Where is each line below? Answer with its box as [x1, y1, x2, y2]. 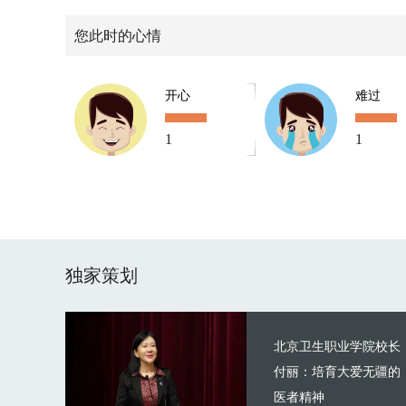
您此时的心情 [74, 28, 161, 43]
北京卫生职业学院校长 [274, 340, 401, 353]
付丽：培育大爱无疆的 [274, 365, 401, 379]
